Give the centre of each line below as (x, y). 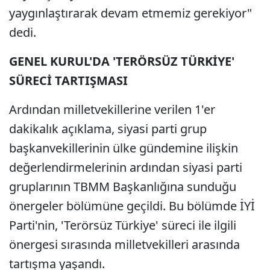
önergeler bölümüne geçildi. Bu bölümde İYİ (132, 206)
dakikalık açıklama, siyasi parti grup (108, 129)
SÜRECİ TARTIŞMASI (68, 80)
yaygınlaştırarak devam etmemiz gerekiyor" (130, 13)
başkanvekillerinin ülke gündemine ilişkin (124, 148)
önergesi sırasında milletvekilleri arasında (124, 244)
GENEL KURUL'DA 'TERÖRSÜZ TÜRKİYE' (122, 61)
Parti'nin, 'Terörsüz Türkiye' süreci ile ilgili (123, 225)
